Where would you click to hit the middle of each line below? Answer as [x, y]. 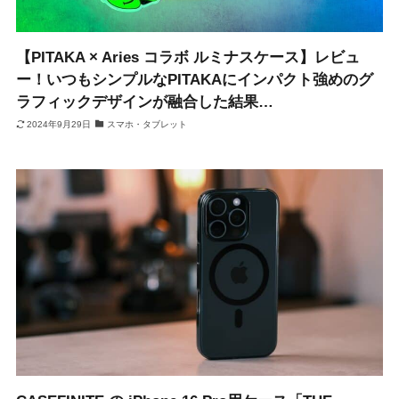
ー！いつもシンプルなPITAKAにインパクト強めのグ [194, 80]
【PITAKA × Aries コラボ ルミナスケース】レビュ [187, 58]
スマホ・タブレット [147, 124]
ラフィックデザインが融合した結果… [144, 102]
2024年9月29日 [59, 124]
